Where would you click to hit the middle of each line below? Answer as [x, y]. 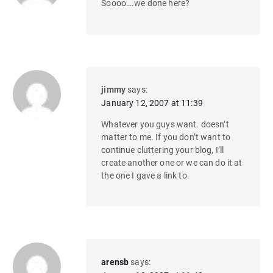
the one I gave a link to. [145, 175]
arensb [115, 262]
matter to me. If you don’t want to [166, 137]
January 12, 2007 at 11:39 [152, 103]
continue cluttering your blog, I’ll [163, 150]
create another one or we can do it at [172, 163]
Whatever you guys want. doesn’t [165, 124]
